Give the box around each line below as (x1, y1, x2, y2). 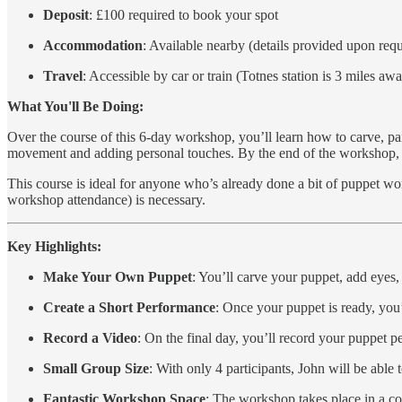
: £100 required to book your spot (89, 6, 278, 22)
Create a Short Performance (43, 299, 215, 315)
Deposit (43, 6, 89, 22)
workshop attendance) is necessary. (7, 191, 205, 207)
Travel (43, 67, 83, 83)
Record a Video (43, 329, 137, 345)
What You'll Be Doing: (7, 98, 144, 114)
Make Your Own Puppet (43, 268, 192, 284)
